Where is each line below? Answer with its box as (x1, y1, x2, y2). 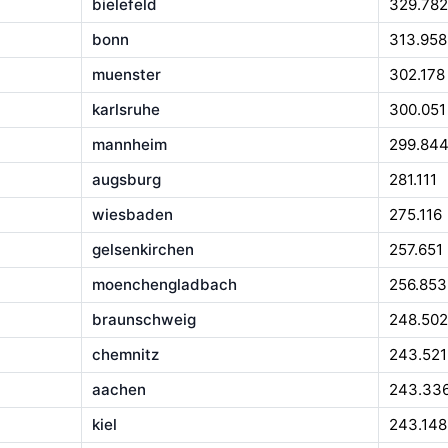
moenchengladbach (91, 275, 237, 295)
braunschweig (91, 310, 196, 330)
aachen (91, 380, 146, 400)
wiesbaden (91, 205, 173, 225)
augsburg (91, 170, 161, 190)
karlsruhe (91, 100, 160, 120)
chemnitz (91, 345, 159, 365)
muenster (91, 65, 161, 85)
